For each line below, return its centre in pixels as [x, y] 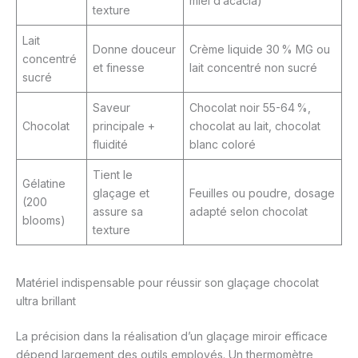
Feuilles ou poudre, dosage [262, 193]
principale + [124, 126]
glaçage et [121, 193]
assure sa [118, 212]
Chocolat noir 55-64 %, [250, 108]
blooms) [44, 221]
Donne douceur [134, 50]
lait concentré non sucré [253, 68]
